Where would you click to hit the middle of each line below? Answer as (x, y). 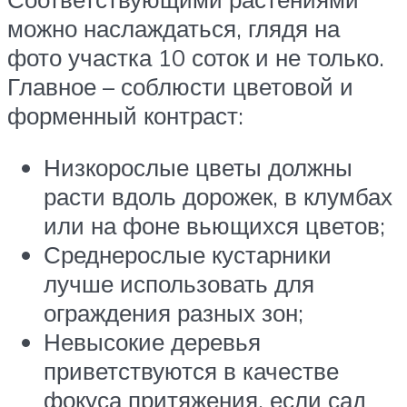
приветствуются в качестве (191, 371)
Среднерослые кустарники (188, 255)
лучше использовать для (179, 284)
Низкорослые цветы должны (198, 168)
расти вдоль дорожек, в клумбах (218, 197)
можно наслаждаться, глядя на (174, 28)
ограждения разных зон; (174, 313)
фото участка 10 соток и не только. (196, 57)
